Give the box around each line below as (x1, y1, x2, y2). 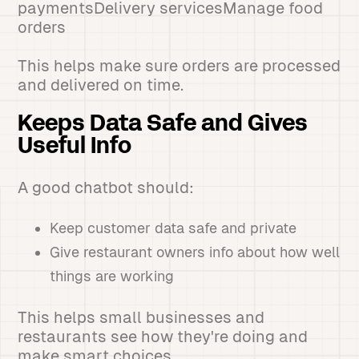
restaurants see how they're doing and (18, 328, 309, 345)
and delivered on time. (18, 76, 184, 94)
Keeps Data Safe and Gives (18, 115, 309, 135)
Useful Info (18, 137, 132, 158)
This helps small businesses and (18, 309, 265, 326)
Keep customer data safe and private (50, 220, 297, 236)
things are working (50, 268, 175, 284)
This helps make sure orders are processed (18, 57, 341, 75)
